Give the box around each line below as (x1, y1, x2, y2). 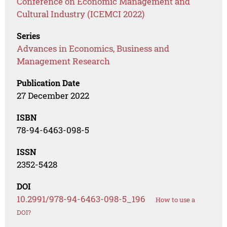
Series (17, 30, 41, 42)
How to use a (156, 195, 196, 205)
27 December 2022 (17, 90, 90, 102)
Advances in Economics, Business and (17, 43, 170, 55)
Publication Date (17, 78, 80, 89)
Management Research (17, 55, 110, 67)
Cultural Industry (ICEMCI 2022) (17, 8, 145, 20)
